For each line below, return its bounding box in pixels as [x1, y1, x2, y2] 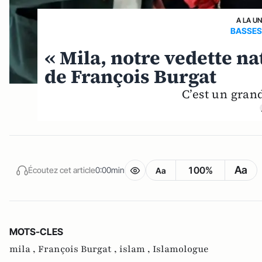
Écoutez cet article [28, 165, 95, 175]
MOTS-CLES [9, 225, 63, 237]
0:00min [95, 165, 125, 175]
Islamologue [153, 242, 209, 256]
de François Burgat [44, 63, 217, 89]
